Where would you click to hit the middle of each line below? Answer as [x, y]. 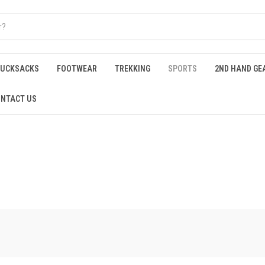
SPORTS [182, 69]
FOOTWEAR [77, 69]
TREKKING [132, 69]
